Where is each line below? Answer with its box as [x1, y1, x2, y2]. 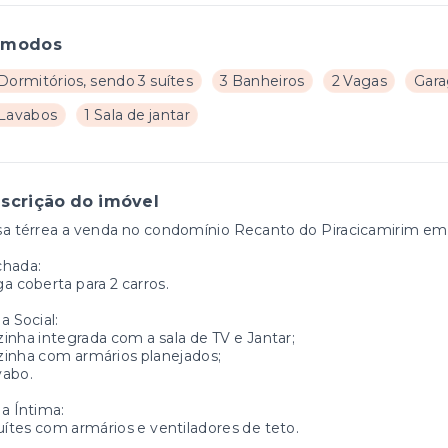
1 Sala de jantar [84, 106, 190, 124]
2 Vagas [331, 72, 387, 90]
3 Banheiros [220, 72, 305, 90]
